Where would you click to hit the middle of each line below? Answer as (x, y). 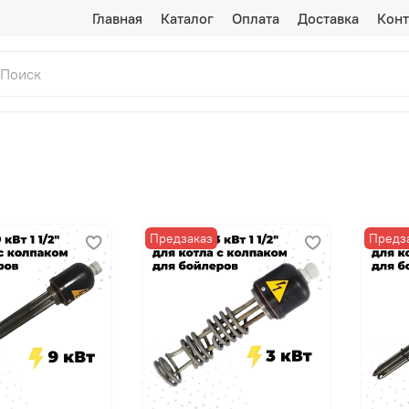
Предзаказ (181, 238)
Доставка (329, 18)
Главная (118, 18)
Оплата (256, 18)
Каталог (188, 18)
